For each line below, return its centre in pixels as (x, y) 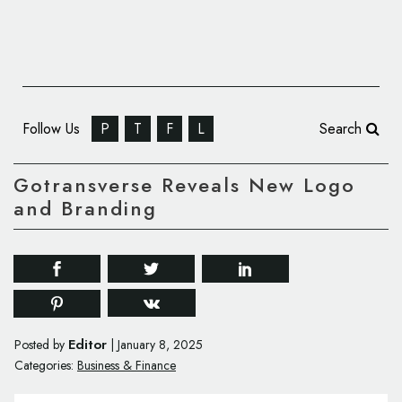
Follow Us (53, 129)
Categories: (44, 366)
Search (343, 129)
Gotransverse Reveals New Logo (184, 185)
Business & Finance (127, 366)
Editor (87, 345)
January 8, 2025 (160, 345)
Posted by (41, 345)
